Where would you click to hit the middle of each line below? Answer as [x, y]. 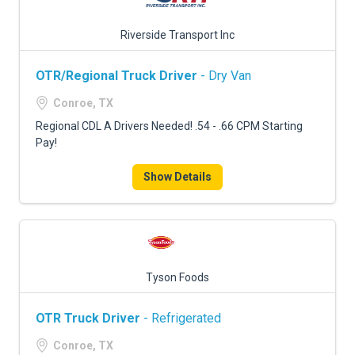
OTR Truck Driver [88, 318]
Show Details [177, 177]
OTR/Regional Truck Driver [116, 76]
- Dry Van [224, 76]
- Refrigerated [181, 318]
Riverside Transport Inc [177, 35]
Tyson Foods [177, 277]
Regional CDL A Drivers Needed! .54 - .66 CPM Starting [169, 126]
